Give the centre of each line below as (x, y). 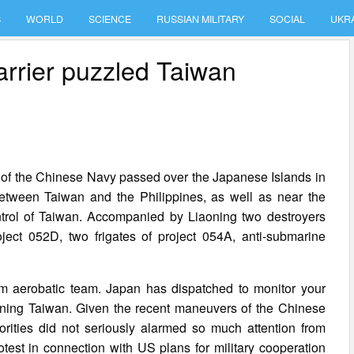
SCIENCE (110, 19)
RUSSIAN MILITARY (201, 19)
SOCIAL (288, 19)
